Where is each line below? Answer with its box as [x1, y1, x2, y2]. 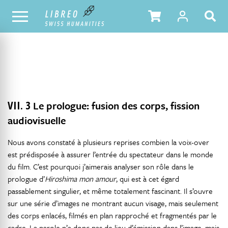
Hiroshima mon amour [45, 173, 116, 184]
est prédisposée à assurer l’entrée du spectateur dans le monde [8, 149, 213, 160]
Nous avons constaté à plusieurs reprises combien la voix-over [8, 136, 209, 148]
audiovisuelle [8, 113, 66, 128]
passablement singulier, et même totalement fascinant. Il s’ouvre [8, 185, 213, 196]
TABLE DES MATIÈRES [139, 12, 194, 20]
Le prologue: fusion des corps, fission [33, 98, 199, 113]
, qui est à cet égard [116, 173, 179, 184]
